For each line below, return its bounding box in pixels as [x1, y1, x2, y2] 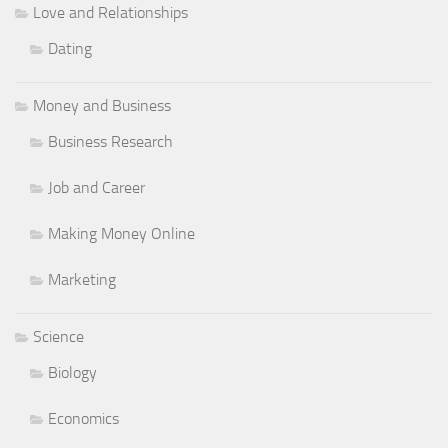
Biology [48, 362, 97, 382]
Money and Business [33, 95, 171, 115]
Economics [48, 408, 119, 428]
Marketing [48, 269, 116, 289]
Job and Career [48, 177, 145, 197]
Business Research [48, 131, 173, 151]
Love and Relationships [33, 2, 188, 22]
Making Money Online [48, 223, 195, 243]
